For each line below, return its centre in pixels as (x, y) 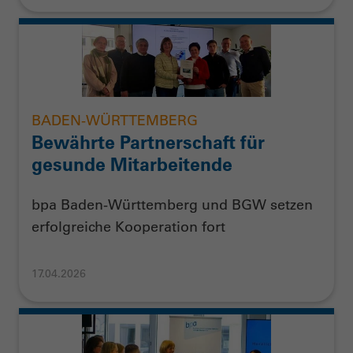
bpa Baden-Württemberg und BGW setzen (172, 205)
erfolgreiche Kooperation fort (128, 227)
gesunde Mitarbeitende (132, 164)
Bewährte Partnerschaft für (148, 142)
